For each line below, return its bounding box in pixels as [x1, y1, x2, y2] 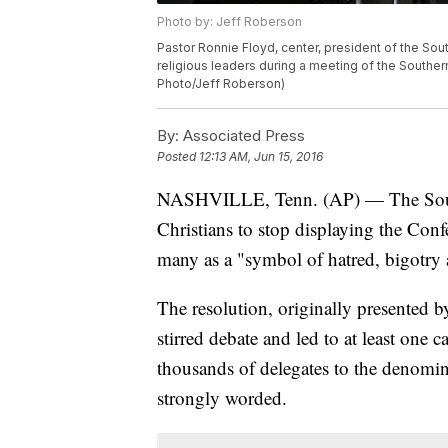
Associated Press [179, 126, 305, 146]
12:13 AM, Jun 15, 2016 [199, 149, 323, 165]
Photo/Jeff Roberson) [157, 76, 285, 92]
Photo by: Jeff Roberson [157, 14, 302, 30]
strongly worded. [157, 385, 287, 411]
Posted [157, 149, 199, 165]
